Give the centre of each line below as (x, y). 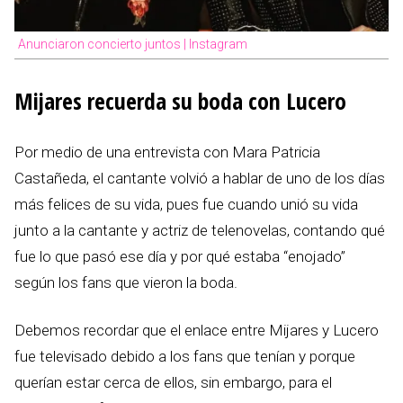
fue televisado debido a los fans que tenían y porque (185, 357)
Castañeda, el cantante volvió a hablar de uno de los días (200, 179)
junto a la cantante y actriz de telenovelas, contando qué (200, 231)
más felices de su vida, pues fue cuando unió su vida (186, 205)
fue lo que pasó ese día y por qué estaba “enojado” (180, 257)
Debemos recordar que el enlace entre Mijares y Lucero (197, 331)
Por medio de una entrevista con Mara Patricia (167, 152)
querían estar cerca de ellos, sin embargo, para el (173, 383)
